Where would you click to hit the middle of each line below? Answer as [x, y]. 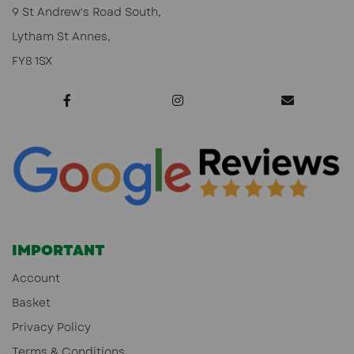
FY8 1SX [32, 61]
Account [36, 278]
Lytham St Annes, [61, 37]
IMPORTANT [58, 250]
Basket [31, 302]
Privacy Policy [51, 327]
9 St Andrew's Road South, [87, 12]
